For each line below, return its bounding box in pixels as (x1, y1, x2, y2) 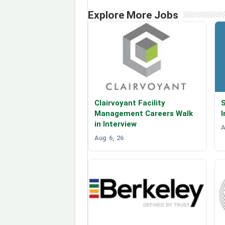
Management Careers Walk (94, 108, 193, 118)
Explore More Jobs (87, 9, 178, 21)
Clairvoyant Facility (94, 98, 165, 107)
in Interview (94, 119, 137, 129)
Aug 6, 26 (94, 134, 124, 142)
